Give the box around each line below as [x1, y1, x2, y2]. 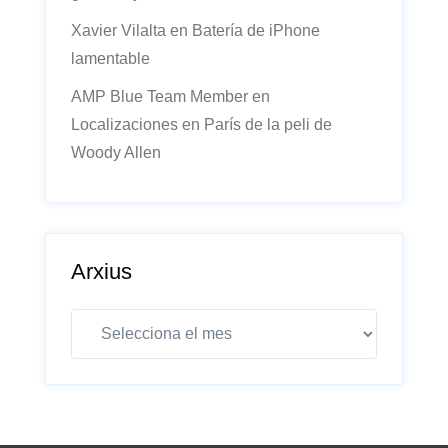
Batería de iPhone [192, 22, 320, 39]
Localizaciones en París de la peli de [71, 116, 332, 133]
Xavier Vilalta [71, 22, 166, 39]
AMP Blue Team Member [71, 88, 248, 105]
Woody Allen [71, 144, 161, 161]
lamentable [71, 50, 150, 67]
